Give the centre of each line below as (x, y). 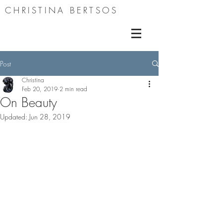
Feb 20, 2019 (40, 89)
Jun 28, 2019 (50, 117)
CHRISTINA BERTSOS (62, 10)
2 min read (73, 89)
